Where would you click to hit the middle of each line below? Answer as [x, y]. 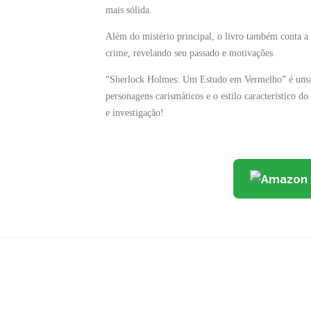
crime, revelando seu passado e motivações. [191, 53]
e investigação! [135, 113]
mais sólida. [129, 10]
